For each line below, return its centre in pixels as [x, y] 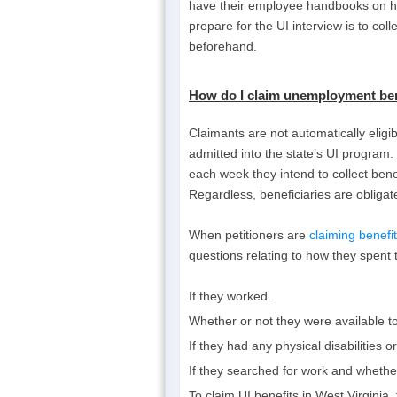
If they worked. [230, 296]
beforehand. [223, 46]
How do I [218, 95]
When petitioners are [249, 234]
